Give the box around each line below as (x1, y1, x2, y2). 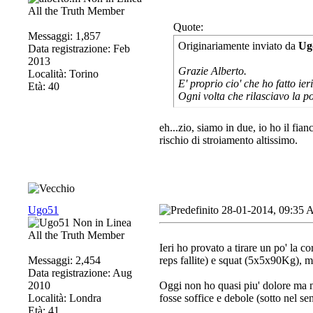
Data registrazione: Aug (28, 267, 132, 279)
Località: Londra (28, 292, 101, 304)
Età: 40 (28, 80, 59, 92)
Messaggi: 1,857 (28, 30, 101, 42)
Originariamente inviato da (178, 40, 298, 52)
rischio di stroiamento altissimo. (159, 134, 298, 146)
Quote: (173, 21, 203, 33)
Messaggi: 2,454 (28, 254, 101, 266)
